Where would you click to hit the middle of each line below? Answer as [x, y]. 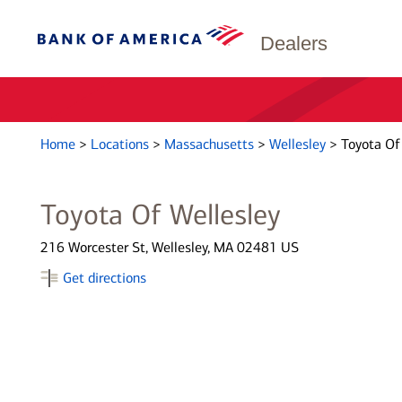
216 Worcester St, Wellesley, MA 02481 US [169, 247]
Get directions [104, 278]
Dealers [294, 44]
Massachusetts [210, 144]
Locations [121, 144]
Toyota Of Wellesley [160, 214]
